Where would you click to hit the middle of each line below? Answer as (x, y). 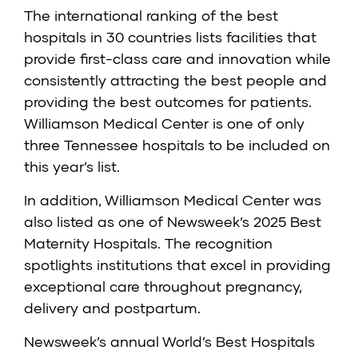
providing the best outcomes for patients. (168, 102)
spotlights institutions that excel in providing (177, 265)
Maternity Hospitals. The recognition (148, 243)
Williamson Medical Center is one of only (164, 123)
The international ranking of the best (151, 16)
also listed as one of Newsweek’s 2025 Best (173, 222)
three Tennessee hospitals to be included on (177, 145)
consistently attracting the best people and (175, 80)
